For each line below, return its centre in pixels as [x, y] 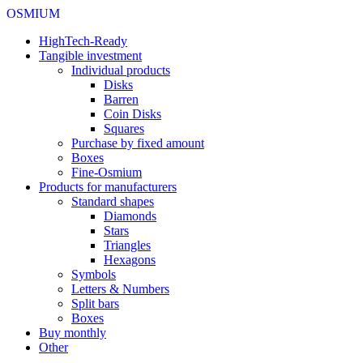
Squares [124, 128]
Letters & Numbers [120, 289]
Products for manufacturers [108, 187]
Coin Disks [132, 114]
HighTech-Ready [83, 41]
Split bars [95, 303]
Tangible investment [90, 56]
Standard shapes [113, 201]
